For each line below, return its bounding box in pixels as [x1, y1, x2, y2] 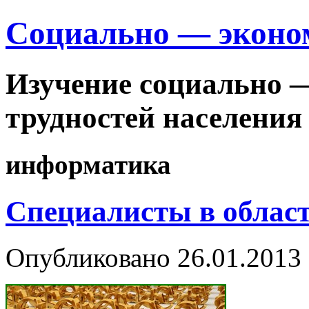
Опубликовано [6, 243, 170, 273]
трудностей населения [6, 101, 302, 134]
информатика [6, 150, 171, 180]
